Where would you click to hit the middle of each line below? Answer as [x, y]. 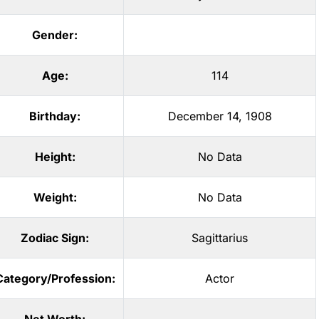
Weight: [55, 197]
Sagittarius [220, 238]
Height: [55, 157]
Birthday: [55, 116]
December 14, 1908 [220, 116]
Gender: [55, 35]
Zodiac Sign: [55, 238]
